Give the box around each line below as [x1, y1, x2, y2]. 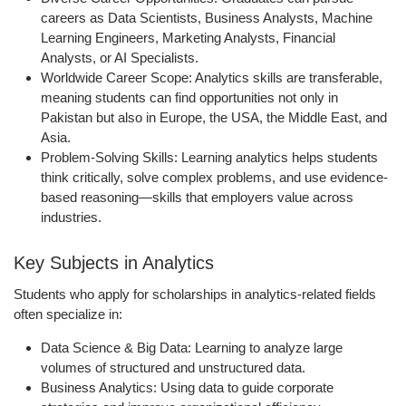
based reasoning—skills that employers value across [41, 189, 353, 206]
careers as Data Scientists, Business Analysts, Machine [41, 10, 372, 26]
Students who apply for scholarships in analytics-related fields [14, 286, 376, 303]
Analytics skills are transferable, [192, 70, 382, 86]
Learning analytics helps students [178, 150, 378, 166]
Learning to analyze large [191, 340, 343, 356]
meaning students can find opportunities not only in [41, 90, 338, 106]
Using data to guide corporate [157, 380, 333, 396]
